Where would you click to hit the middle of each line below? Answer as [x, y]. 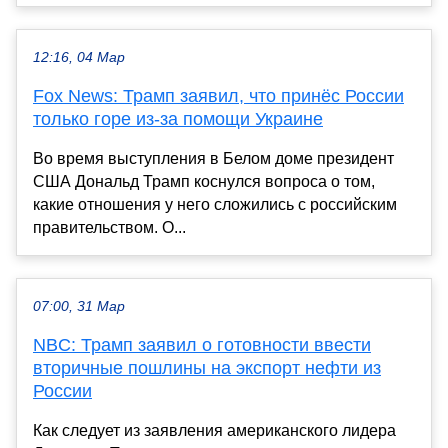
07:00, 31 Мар [79, 307]
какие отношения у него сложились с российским [215, 205]
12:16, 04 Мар [79, 58]
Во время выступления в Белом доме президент [213, 159]
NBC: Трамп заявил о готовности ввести [202, 345]
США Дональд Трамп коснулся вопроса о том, [204, 182]
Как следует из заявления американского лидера [214, 431]
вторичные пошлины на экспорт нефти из [207, 368]
